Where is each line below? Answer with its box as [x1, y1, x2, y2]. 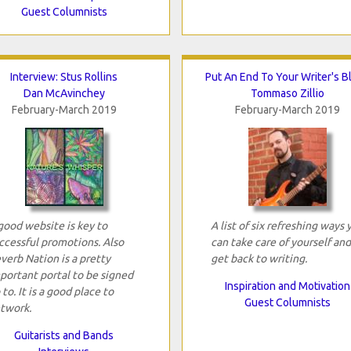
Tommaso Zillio [250, 86, 324, 100]
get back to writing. [210, 251, 307, 265]
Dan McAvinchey [23, 86, 105, 100]
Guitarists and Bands [14, 328, 114, 342]
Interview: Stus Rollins [10, 70, 118, 83]
